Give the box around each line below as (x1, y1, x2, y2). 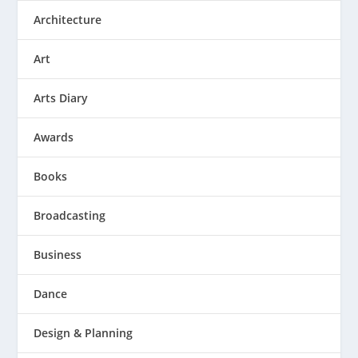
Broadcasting (34, 207, 106, 223)
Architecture (34, 11, 102, 27)
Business (34, 246, 82, 262)
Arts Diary (34, 89, 89, 105)
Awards (34, 129, 74, 145)
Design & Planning (34, 324, 133, 340)
